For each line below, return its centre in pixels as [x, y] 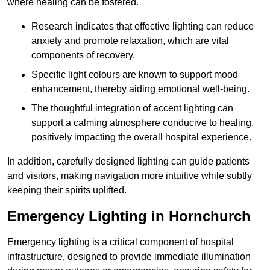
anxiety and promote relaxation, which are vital [130, 41]
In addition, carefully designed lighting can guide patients [128, 162]
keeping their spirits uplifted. [67, 190]
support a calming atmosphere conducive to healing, [143, 123]
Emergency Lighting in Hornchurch [129, 216]
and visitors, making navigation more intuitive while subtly [130, 176]
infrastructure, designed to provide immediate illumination [129, 257]
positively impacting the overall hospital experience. [141, 137]
